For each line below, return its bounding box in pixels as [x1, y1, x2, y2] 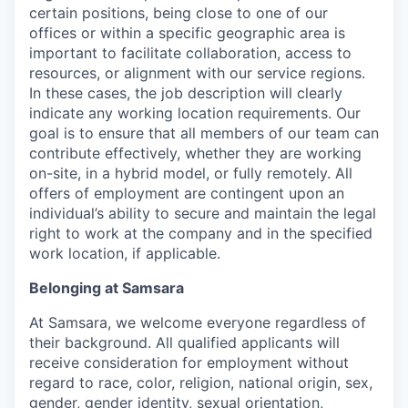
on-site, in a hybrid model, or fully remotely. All [29, 164, 352, 182]
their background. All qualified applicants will [29, 333, 340, 352]
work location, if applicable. [29, 244, 220, 262]
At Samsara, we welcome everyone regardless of [29, 313, 366, 331]
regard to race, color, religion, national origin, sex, [29, 373, 372, 392]
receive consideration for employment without [29, 353, 349, 372]
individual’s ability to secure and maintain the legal [29, 204, 376, 222]
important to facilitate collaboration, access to [29, 44, 352, 62]
